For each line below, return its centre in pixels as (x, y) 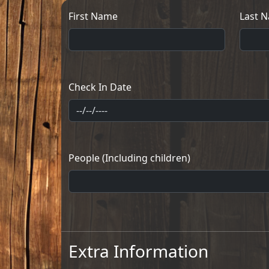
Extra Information (138, 251)
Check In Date (100, 87)
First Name (93, 16)
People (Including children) (129, 158)
